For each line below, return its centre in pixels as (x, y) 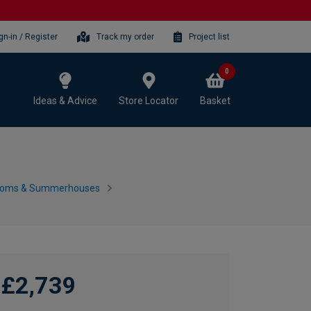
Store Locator (149, 100)
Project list (209, 36)
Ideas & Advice (65, 100)
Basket (215, 100)
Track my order (126, 36)
